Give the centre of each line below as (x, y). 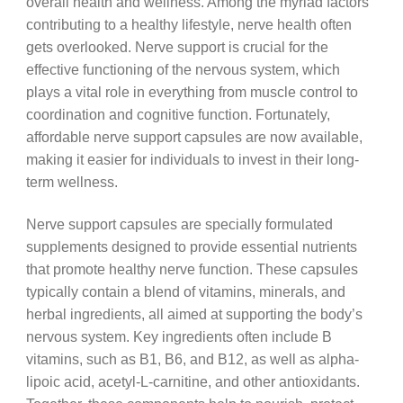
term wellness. (72, 182)
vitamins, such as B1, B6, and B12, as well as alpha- (192, 358)
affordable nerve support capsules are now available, (194, 137)
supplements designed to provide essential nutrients (191, 246)
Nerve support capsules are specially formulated (179, 224)
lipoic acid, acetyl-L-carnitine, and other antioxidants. (193, 381)
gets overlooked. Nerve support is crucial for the (177, 47)
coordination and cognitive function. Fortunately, (178, 115)
